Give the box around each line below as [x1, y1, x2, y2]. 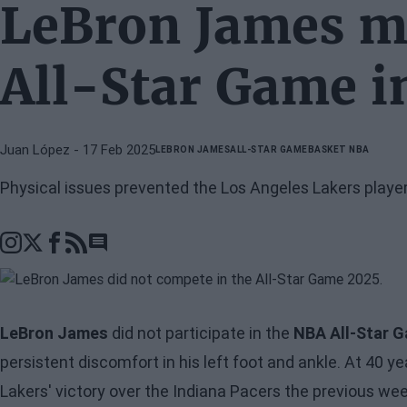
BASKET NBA [307, 143, 370, 155]
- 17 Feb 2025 [70, 141, 155, 159]
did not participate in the [108, 323, 293, 344]
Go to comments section [86, 243, 243, 262]
